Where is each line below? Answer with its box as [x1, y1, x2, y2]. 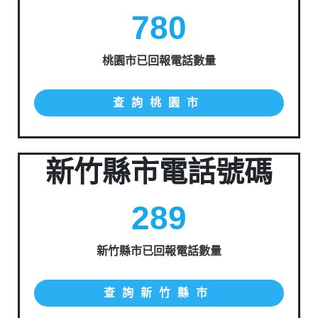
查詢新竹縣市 [103, 287, 214, 299]
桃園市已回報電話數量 [102, 55, 216, 67]
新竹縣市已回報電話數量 [97, 245, 221, 257]
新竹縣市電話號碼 [45, 156, 273, 187]
